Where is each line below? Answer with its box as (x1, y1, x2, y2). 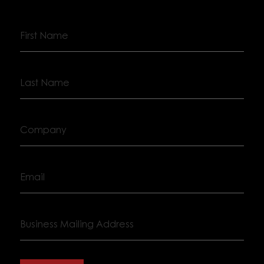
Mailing (19, 225, 52, 237)
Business (19, 209, 58, 222)
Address (19, 240, 55, 252)
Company (19, 115, 62, 127)
